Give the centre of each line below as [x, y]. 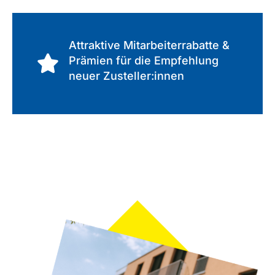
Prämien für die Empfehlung [144, 61]
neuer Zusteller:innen [126, 76]
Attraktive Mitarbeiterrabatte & [149, 45]
